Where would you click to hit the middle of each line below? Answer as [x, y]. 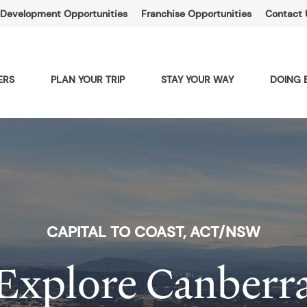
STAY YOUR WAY [197, 79]
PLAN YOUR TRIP [87, 79]
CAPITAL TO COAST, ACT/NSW [153, 232]
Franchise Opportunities [197, 14]
